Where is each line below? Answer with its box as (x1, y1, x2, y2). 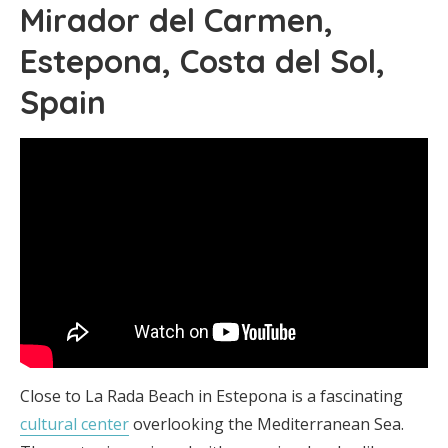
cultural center (20, 413, 129, 436)
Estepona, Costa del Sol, (20, 40, 385, 81)
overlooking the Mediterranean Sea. (129, 413, 404, 436)
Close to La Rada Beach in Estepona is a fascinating (20, 385, 403, 408)
